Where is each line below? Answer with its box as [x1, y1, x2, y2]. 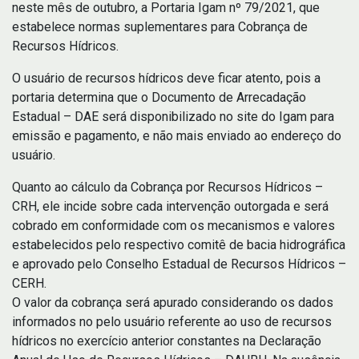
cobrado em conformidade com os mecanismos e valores [12, 218, 335, 233]
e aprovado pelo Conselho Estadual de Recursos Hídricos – [12, 256, 346, 272]
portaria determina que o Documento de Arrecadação [12, 90, 306, 105]
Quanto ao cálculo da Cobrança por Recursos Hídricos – [12, 179, 323, 195]
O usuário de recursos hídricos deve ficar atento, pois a [12, 71, 321, 86]
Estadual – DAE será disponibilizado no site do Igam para [12, 109, 334, 124]
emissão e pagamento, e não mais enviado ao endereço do [12, 128, 341, 143]
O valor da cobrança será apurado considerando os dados [12, 295, 333, 310]
